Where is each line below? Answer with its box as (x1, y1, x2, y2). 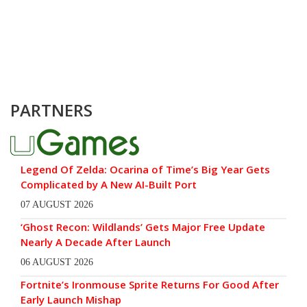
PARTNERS (10, 98, 93, 121)
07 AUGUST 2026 (21, 199, 93, 210)
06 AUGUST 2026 (21, 256, 93, 267)
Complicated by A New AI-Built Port (21, 177, 197, 191)
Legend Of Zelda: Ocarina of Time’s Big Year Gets (21, 162, 270, 176)
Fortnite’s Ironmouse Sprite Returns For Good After (21, 277, 279, 291)
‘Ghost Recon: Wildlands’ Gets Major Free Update (21, 219, 265, 234)
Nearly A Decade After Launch (21, 234, 171, 249)
